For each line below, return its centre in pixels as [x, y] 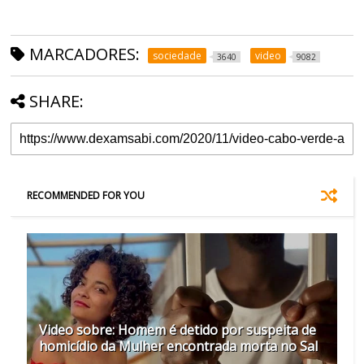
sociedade [178, 56]
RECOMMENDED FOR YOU [86, 196]
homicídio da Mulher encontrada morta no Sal [179, 347]
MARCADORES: [83, 54]
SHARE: [57, 102]
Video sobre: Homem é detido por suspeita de [178, 330]
